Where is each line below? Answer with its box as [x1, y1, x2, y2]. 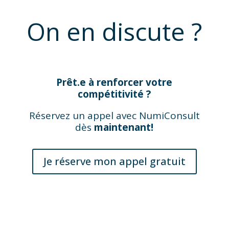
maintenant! [94, 120, 154, 134]
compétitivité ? [78, 87, 151, 101]
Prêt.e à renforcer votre [56, 75, 173, 89]
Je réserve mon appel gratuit [43, 154, 186, 168]
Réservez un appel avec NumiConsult [29, 108, 200, 122]
